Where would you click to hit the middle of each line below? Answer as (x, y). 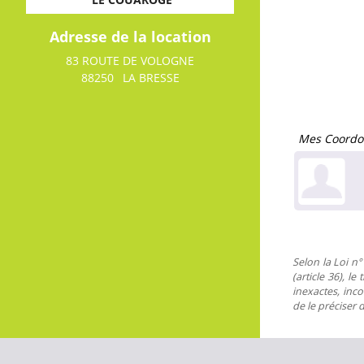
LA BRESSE (151, 77)
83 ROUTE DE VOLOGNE (130, 60)
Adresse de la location (130, 36)
